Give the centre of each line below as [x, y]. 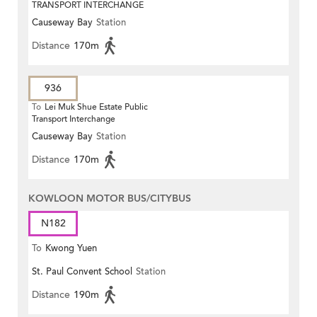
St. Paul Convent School [82, 272]
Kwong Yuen [71, 249]
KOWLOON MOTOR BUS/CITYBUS [110, 199]
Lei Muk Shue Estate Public [96, 107]
